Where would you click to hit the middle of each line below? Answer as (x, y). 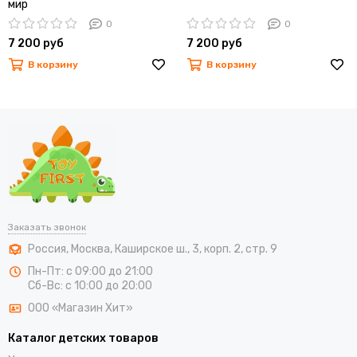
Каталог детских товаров (83, 339)
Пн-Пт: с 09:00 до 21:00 (90, 272)
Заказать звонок (47, 228)
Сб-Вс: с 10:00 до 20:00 (90, 286)
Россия (47, 249)
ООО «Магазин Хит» (80, 308)
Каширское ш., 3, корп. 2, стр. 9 (196, 249)
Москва (90, 249)
